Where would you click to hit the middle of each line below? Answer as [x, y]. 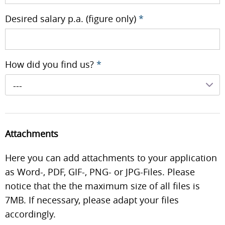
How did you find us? [51, 65]
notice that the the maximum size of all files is [102, 186]
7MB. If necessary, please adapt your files [92, 200]
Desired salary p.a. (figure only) [72, 19]
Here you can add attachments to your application [111, 158]
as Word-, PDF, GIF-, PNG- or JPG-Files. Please [100, 172]
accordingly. [30, 214]
